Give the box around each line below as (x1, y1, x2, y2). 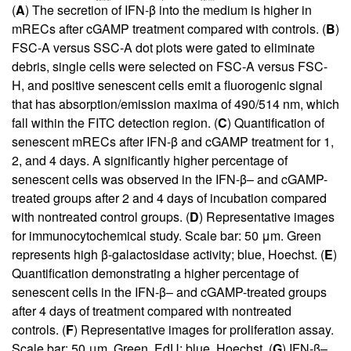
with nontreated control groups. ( (12, 207, 190, 226)
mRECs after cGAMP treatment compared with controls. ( (12, 19, 326, 38)
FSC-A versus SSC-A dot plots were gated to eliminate (12, 38, 315, 56)
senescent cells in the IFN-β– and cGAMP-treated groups (12, 282, 327, 301)
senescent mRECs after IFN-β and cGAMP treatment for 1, (12, 132, 334, 150)
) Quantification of (227, 113, 324, 132)
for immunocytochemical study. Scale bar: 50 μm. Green (12, 226, 321, 244)
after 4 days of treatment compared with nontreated (12, 301, 291, 320)
